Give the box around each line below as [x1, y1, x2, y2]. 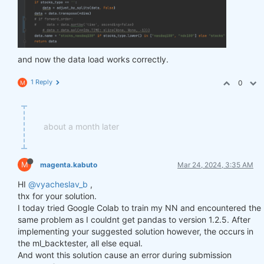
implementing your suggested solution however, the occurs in [18, 226, 253, 236]
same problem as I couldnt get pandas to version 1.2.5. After [18, 214, 250, 225]
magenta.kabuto [40, 160, 97, 169]
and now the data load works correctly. [18, 54, 169, 64]
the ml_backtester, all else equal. [18, 237, 143, 248]
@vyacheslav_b [28, 179, 88, 189]
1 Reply [31, 77, 52, 86]
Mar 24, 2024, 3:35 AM [177, 160, 253, 169]
